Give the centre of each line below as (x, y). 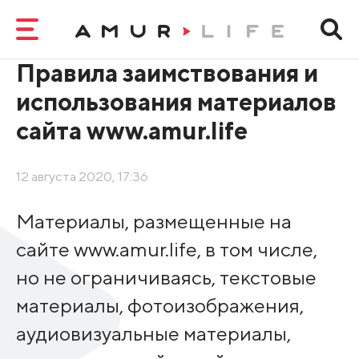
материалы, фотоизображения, (159, 305)
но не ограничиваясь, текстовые (166, 277)
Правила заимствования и (167, 72)
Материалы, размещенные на (153, 221)
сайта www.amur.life (131, 130)
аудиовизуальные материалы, (153, 333)
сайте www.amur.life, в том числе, (166, 249)
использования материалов (176, 101)
